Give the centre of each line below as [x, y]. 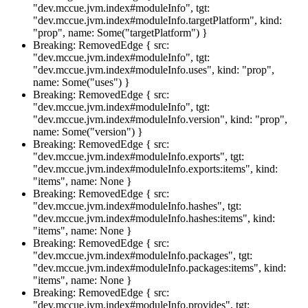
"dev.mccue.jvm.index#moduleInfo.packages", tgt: [143, 255]
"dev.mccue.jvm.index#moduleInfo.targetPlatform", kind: [157, 20]
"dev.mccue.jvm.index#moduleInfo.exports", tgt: [139, 156]
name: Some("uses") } [81, 82]
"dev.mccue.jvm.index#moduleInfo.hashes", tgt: [137, 206]
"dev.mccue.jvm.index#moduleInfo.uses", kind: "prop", [154, 69]
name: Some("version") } [88, 131]
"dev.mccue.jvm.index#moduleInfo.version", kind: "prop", [160, 119]
